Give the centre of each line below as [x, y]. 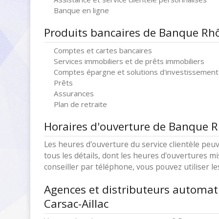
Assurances [74, 93]
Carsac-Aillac [76, 204]
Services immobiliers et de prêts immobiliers [129, 61]
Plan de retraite [80, 104]
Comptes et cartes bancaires [103, 50]
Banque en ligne [81, 10]
